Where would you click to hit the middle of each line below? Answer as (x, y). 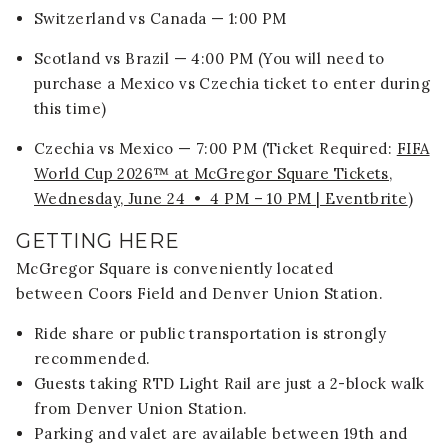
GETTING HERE (98, 241)
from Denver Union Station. (141, 409)
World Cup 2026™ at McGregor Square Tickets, (213, 174)
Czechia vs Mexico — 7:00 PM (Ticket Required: (215, 149)
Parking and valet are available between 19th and (221, 434)
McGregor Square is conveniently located (175, 269)
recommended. (92, 359)
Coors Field (131, 294)
